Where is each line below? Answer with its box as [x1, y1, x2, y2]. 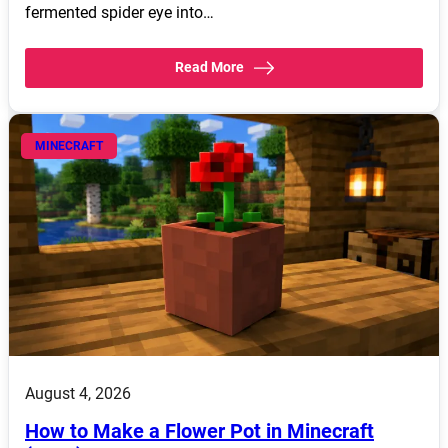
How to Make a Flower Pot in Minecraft [25, 419, 374, 444]
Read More [174, 59, 244, 76]
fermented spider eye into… [25, 3, 214, 23]
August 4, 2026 [25, 384, 131, 404]
